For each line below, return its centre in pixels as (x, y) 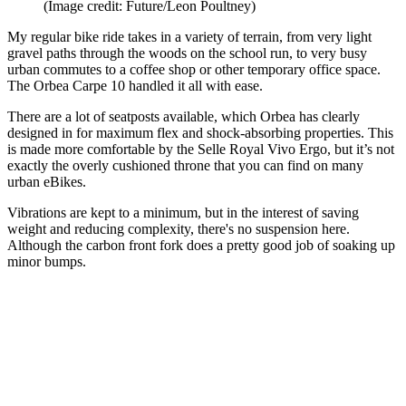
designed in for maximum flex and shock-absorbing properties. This (200, 133)
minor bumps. (47, 262)
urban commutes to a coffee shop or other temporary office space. (194, 70)
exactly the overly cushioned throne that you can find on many (185, 166)
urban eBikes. (47, 182)
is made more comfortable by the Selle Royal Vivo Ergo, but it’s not (201, 150)
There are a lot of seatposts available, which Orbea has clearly (184, 117)
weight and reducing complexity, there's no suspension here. (179, 229)
